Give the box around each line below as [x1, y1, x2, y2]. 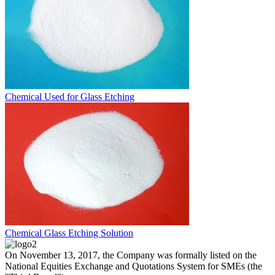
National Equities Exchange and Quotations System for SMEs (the [5, 260, 262, 271]
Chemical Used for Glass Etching [5, 91, 134, 102]
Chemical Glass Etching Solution [5, 227, 133, 238]
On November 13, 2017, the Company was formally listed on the [5, 249, 257, 260]
